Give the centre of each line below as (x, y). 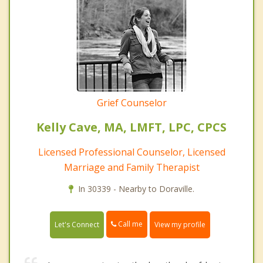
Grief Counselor (131, 103)
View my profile (180, 224)
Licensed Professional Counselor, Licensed (131, 152)
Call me (129, 224)
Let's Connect (77, 224)
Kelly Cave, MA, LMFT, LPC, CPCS (131, 127)
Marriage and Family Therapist (131, 168)
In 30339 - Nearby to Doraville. (136, 189)
